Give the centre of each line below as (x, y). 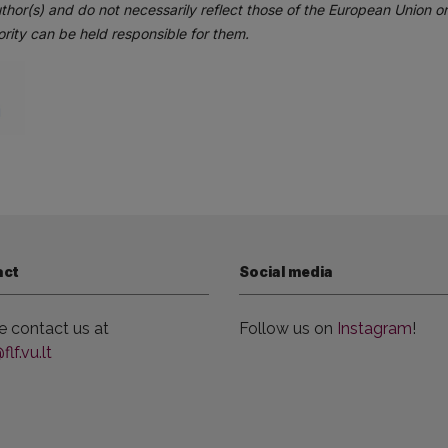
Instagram (374, 328)
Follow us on (288, 328)
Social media (286, 271)
